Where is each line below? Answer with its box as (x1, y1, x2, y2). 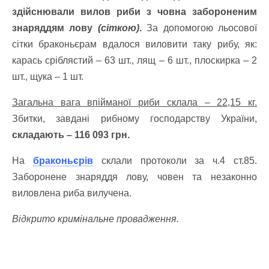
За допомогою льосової (141, 23, 258, 33)
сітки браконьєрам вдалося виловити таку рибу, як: (12, 39, 257, 49)
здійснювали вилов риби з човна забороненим (12, 7, 257, 17)
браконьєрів (32, 156, 93, 166)
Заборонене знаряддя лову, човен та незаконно (12, 172, 257, 182)
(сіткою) (97, 23, 139, 33)
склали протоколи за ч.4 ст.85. (92, 156, 258, 166)
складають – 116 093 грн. (12, 130, 130, 140)
